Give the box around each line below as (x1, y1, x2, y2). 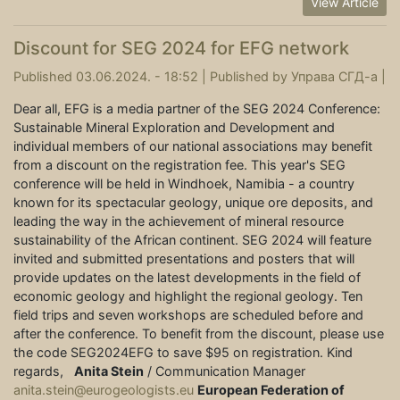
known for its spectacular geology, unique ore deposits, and (13, 195, 373, 211)
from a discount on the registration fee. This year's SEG (13, 157, 346, 173)
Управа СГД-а (291, 69, 378, 85)
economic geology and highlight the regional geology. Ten (13, 288, 362, 304)
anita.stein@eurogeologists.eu (13, 382, 194, 398)
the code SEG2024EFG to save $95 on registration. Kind (13, 345, 353, 361)
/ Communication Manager (144, 363, 305, 379)
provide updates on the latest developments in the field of (13, 270, 361, 286)
